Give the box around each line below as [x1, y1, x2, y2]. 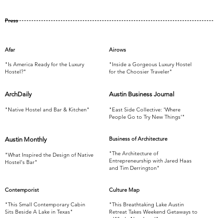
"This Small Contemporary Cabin [5, 201, 85, 208]
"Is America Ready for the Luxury [5, 61, 84, 68]
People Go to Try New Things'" [109, 113, 185, 120]
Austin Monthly [5, 136, 47, 143]
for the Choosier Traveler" [109, 68, 172, 75]
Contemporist [5, 186, 39, 193]
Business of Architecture [109, 135, 167, 142]
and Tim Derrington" [109, 164, 160, 171]
